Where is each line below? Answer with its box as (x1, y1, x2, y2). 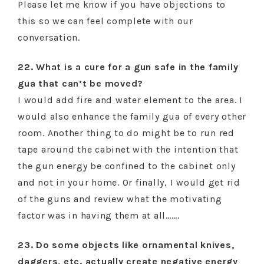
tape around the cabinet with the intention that (18, 144, 239, 155)
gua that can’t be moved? (18, 78, 143, 89)
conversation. (18, 32, 80, 43)
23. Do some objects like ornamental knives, (18, 239, 235, 250)
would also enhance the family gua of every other (18, 111, 246, 122)
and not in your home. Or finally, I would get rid (18, 177, 240, 188)
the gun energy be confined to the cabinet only (18, 160, 236, 171)
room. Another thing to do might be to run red (18, 127, 235, 138)
